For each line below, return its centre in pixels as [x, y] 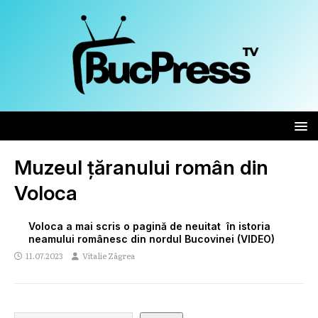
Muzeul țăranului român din [141, 168]
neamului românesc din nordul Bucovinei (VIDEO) [152, 239]
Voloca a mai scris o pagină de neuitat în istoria [149, 226]
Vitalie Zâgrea [109, 256]
